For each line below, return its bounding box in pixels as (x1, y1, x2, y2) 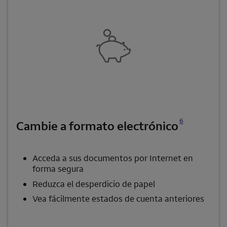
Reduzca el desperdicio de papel (32, 178, 155, 190)
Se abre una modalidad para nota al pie (179, 106, 188, 115)
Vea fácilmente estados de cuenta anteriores (32, 193, 204, 205)
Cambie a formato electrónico (16, 118, 178, 134)
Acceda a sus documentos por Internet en (32, 153, 193, 164)
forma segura (32, 163, 84, 175)
